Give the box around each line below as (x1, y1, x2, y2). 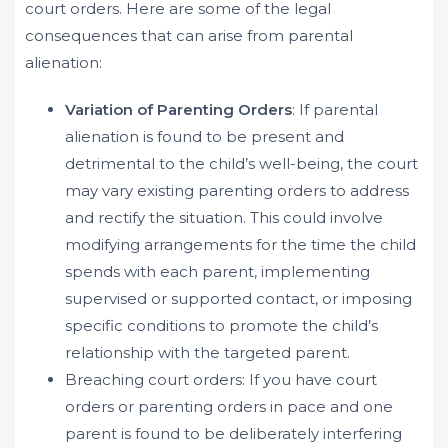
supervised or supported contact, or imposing (65, 289, 412, 308)
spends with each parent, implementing (65, 262, 370, 281)
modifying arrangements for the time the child (65, 235, 416, 254)
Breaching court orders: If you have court (65, 370, 377, 389)
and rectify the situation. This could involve (65, 208, 383, 227)
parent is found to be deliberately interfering (65, 424, 402, 443)
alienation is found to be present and (65, 127, 344, 146)
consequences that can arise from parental (25, 26, 353, 45)
